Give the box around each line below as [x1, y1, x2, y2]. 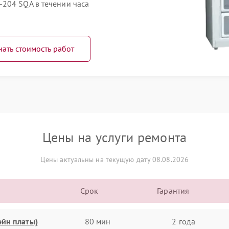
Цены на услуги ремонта [42, 129, 187, 146]
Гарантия [157, 186, 190, 196]
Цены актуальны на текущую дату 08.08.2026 [40, 155, 189, 164]
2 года [172, 216, 195, 226]
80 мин [84, 216, 111, 226]
